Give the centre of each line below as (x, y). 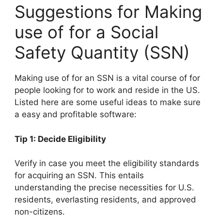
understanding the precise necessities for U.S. (104, 188)
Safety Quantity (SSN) (102, 53)
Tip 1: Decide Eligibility (60, 139)
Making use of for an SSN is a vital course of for (107, 78)
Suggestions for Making (108, 12)
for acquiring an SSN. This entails (79, 176)
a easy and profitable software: (76, 115)
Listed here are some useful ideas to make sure (108, 102)
